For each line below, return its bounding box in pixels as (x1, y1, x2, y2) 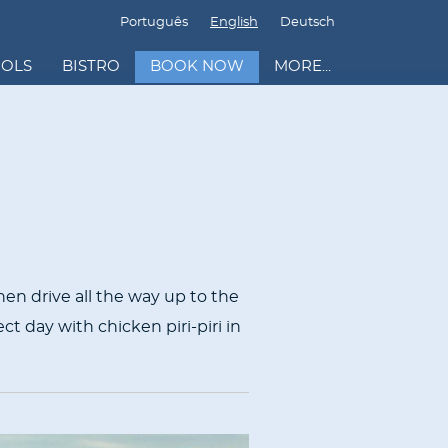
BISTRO (62, 58, 120, 74)
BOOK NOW (150, 58, 244, 74)
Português (120, 15, 188, 29)
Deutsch (280, 15, 335, 29)
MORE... (274, 58, 331, 74)
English (210, 15, 258, 29)
